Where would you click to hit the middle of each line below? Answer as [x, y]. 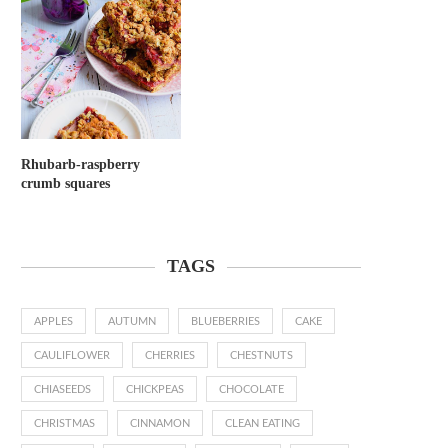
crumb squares [65, 184]
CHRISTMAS [64, 424]
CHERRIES [170, 356]
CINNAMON [160, 424]
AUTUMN [132, 322]
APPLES [53, 322]
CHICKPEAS [155, 390]
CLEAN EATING [262, 424]
